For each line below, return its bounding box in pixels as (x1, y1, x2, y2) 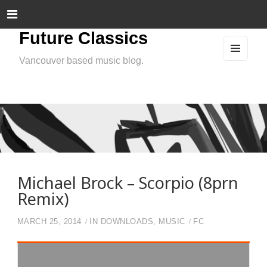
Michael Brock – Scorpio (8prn (17, 171, 238, 194)
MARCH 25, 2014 (17, 217, 82, 226)
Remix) (17, 187, 69, 210)
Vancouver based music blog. (19, 55, 144, 66)
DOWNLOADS (100, 217, 154, 226)
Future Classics (19, 29, 148, 48)
